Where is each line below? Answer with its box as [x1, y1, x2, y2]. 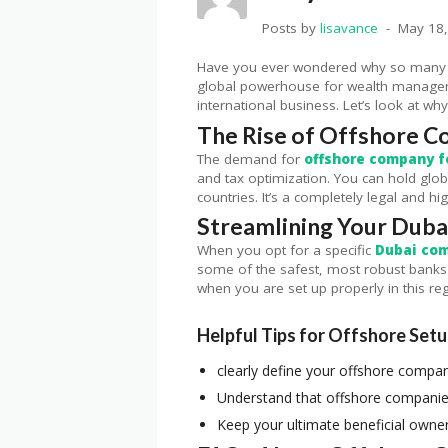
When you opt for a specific [197, 241, 375, 260]
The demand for [197, 149, 304, 168]
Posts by [262, 19, 320, 38]
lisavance [320, 19, 378, 38]
